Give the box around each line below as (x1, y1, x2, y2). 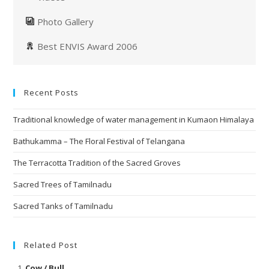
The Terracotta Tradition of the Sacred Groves (13, 157, 181, 168)
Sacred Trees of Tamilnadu (13, 178, 114, 190)
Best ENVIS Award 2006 (37, 40, 138, 52)
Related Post (24, 239, 78, 250)
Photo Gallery (37, 15, 94, 28)
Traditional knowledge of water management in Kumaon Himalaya (13, 113, 255, 125)
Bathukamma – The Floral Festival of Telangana (13, 135, 186, 147)
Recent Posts (24, 86, 79, 98)
